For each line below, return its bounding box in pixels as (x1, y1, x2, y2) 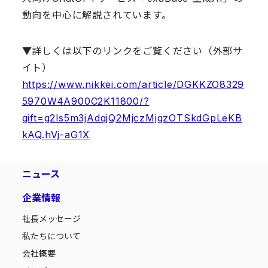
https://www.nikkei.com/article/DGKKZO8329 (22, 78, 245, 91)
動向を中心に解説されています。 (22, 9, 172, 22)
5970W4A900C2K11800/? (22, 95, 150, 108)
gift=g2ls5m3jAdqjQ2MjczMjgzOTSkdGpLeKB (22, 112, 242, 124)
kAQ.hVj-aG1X (22, 129, 90, 141)
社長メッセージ (22, 214, 81, 224)
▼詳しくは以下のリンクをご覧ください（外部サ (22, 45, 243, 57)
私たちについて (22, 231, 81, 242)
